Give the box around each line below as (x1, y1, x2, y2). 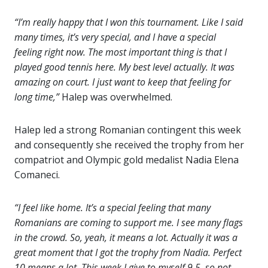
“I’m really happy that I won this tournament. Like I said (14, 16, 243, 29)
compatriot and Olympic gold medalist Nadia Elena (14, 153, 239, 166)
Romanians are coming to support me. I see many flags (14, 216, 243, 229)
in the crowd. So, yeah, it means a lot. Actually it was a (14, 231, 237, 244)
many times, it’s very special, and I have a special (14, 31, 216, 44)
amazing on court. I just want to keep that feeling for (14, 75, 231, 89)
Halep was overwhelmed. (59, 90, 172, 103)
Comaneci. (14, 168, 60, 181)
